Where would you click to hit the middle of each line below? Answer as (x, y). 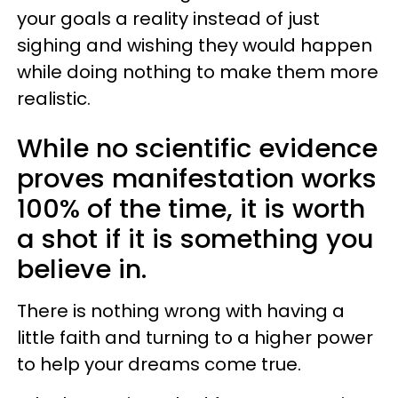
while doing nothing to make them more (198, 72)
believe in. (82, 269)
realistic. (54, 99)
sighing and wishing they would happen (195, 45)
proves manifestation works (197, 179)
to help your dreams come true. (159, 364)
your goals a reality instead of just (168, 19)
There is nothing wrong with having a (181, 311)
